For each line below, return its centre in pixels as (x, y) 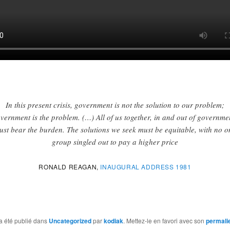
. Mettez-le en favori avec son (164, 220)
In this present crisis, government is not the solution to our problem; (115, 104)
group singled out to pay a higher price (115, 141)
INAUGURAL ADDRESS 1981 (146, 167)
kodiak (113, 221)
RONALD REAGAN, (70, 167)
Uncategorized (70, 221)
